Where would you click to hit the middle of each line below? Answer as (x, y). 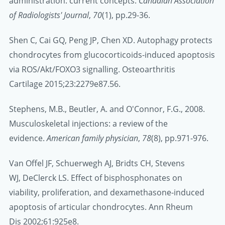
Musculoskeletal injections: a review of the (88, 123)
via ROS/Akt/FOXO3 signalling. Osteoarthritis (92, 69)
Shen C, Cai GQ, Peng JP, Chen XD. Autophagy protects (111, 40)
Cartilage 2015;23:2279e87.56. (65, 84)
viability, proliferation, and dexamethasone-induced (107, 193)
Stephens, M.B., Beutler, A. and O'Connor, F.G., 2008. (107, 109)
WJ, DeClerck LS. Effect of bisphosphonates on (96, 178)
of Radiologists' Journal (49, 15)
